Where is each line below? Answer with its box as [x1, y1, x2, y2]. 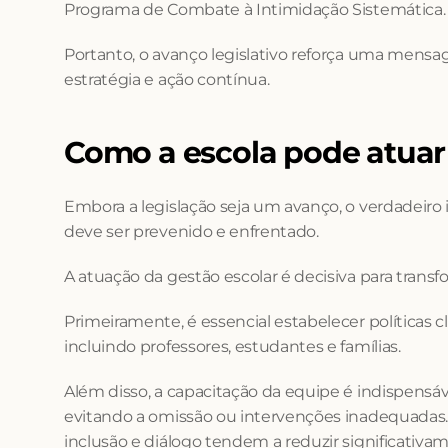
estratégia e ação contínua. [64, 70, 270, 89]
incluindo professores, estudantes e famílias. [64, 337, 401, 356]
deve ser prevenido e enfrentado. [64, 222, 319, 241]
